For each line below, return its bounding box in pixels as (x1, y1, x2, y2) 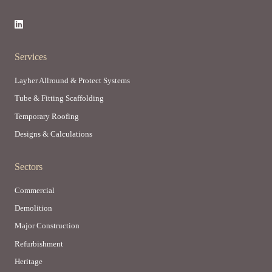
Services (15, 52, 47, 63)
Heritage (15, 256, 42, 266)
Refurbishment (15, 239, 63, 248)
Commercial (15, 186, 55, 195)
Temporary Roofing (15, 111, 79, 121)
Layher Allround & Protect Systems (15, 76, 130, 86)
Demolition (15, 203, 52, 213)
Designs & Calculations (15, 129, 92, 138)
